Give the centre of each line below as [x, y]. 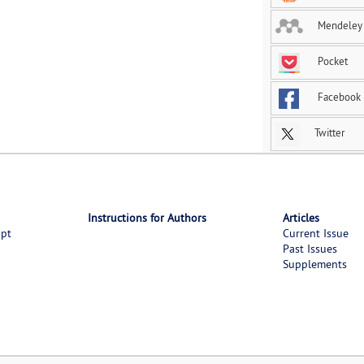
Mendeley [339, 26]
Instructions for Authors [147, 217]
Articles [301, 217]
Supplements [314, 264]
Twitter [328, 133]
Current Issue [315, 233]
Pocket [331, 61]
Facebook [338, 97]
